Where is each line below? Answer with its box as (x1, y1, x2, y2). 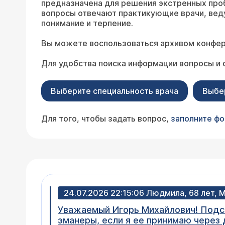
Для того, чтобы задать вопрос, (41, 114, 171, 124)
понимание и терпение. (41, 18, 133, 28)
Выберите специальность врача (51, 86, 178, 96)
